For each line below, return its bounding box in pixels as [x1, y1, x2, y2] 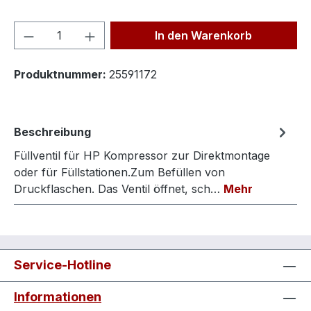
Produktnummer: [14, 67, 109, 82]
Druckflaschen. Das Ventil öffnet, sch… [14, 182, 224, 196]
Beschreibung [14, 125, 91, 140]
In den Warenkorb [155, 28, 253, 43]
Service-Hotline [14, 258, 111, 273]
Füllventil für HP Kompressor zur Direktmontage [14, 149, 270, 163]
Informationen [14, 289, 101, 305]
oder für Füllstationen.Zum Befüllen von [14, 165, 225, 180]
